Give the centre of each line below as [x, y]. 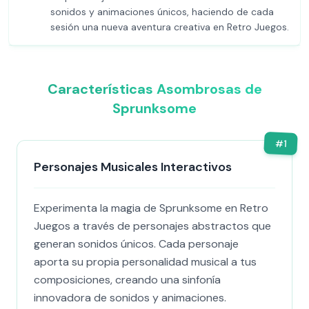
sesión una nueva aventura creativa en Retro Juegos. [170, 27]
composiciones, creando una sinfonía [127, 280]
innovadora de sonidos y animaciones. [130, 298]
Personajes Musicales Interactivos [133, 167]
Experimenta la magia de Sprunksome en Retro [151, 208]
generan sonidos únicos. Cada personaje [136, 244]
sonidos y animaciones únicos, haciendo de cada [162, 12]
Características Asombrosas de [154, 89]
